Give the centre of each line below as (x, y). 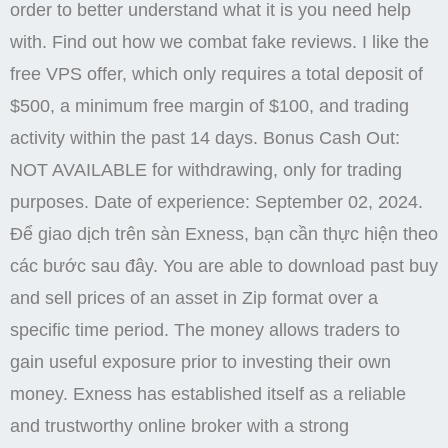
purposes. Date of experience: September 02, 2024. (216, 201)
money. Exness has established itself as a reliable (208, 393)
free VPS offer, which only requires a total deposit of (216, 73)
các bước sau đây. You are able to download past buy (224, 265)
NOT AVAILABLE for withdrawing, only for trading (206, 169)
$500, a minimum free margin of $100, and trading (209, 105)
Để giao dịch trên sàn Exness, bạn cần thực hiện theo (224, 233)
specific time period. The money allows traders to (205, 329)
